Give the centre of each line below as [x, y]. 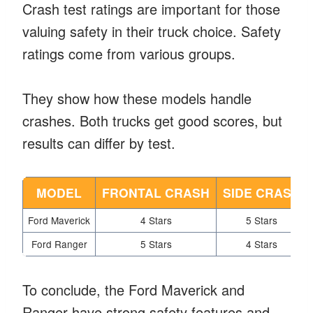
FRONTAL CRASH [156, 192]
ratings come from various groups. [129, 53]
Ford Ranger [59, 243]
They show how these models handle [137, 98]
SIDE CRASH [262, 192]
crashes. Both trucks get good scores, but [152, 120]
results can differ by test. [99, 143]
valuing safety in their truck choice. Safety [152, 31]
